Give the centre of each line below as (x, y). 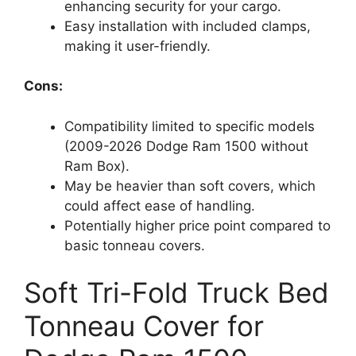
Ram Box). (97, 166)
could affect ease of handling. (160, 205)
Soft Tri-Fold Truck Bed (176, 292)
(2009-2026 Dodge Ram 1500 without (186, 146)
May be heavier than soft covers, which (190, 186)
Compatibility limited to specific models (190, 126)
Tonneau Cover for (144, 326)
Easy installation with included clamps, (188, 26)
